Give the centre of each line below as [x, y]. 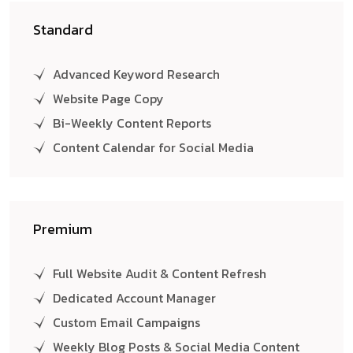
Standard [63, 30]
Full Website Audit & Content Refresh [160, 274]
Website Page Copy [108, 99]
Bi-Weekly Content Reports [132, 123]
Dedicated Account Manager [134, 298]
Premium [63, 229]
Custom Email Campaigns [126, 323]
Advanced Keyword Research [136, 74]
